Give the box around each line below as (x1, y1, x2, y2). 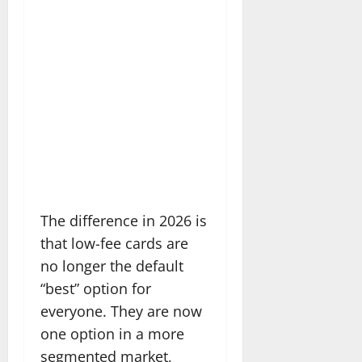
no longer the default (40, 255, 183, 276)
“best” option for (40, 278, 151, 298)
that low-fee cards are (40, 233, 188, 253)
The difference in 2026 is (40, 210, 207, 230)
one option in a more (40, 323, 184, 343)
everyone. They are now (40, 301, 202, 321)
